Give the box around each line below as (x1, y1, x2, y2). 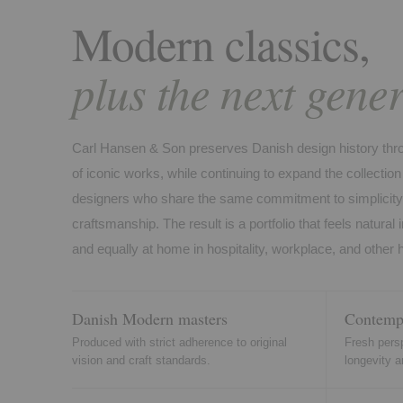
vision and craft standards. (72, 354, 210, 368)
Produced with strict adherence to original (72, 336, 287, 350)
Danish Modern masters (72, 308, 228, 330)
